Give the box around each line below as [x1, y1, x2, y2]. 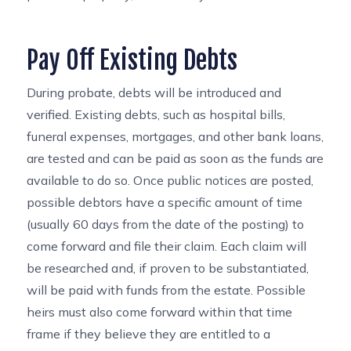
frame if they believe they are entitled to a [27, 326, 271, 342]
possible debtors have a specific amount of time [27, 194, 303, 210]
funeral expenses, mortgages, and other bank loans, [27, 128, 324, 144]
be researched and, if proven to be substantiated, [27, 260, 309, 276]
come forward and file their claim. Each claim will [27, 238, 307, 254]
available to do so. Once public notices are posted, [27, 172, 314, 188]
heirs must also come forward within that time [27, 304, 293, 320]
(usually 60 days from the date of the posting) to [27, 216, 305, 232]
